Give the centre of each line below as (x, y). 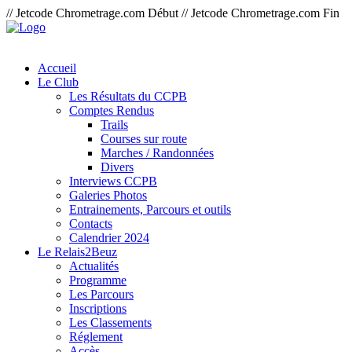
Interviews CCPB (113, 181)
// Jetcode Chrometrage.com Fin (260, 13)
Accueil (57, 68)
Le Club (58, 82)
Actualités (94, 266)
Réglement (96, 337)
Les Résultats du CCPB (128, 96)
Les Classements (110, 323)
